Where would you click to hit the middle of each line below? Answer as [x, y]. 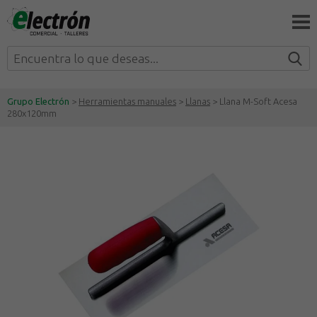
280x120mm [32, 113]
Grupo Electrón [38, 101]
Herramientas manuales [127, 101]
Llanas [198, 101]
